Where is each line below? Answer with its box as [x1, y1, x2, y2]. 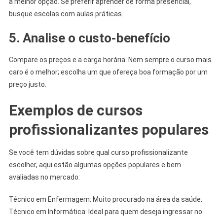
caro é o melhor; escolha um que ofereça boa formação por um [8, 68, 208, 76]
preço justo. [8, 80, 46, 88]
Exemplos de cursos [8, 101, 143, 119]
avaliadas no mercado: [8, 173, 80, 181]
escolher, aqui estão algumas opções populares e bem [8, 160, 181, 169]
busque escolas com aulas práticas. [8, 9, 123, 18]
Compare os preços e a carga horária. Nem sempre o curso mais [8, 55, 212, 64]
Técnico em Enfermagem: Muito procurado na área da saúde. [8, 195, 202, 203]
